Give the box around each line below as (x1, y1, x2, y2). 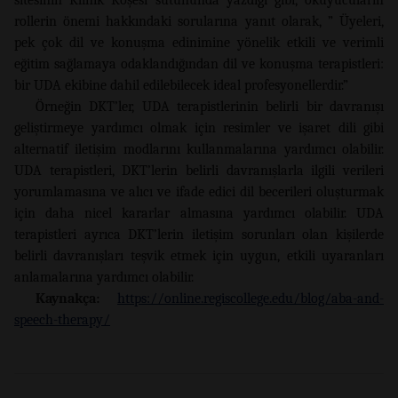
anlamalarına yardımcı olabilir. (14, 268, 194, 285)
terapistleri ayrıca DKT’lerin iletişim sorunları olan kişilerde (14, 226, 384, 243)
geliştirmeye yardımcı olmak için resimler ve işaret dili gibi (14, 119, 384, 136)
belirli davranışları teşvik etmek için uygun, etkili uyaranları (14, 247, 384, 264)
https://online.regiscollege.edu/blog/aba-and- (117, 290, 384, 306)
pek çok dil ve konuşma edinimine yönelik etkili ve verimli (14, 34, 384, 51)
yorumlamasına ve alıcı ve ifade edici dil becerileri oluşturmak (14, 183, 384, 200)
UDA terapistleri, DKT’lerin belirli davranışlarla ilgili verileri (14, 162, 384, 179)
